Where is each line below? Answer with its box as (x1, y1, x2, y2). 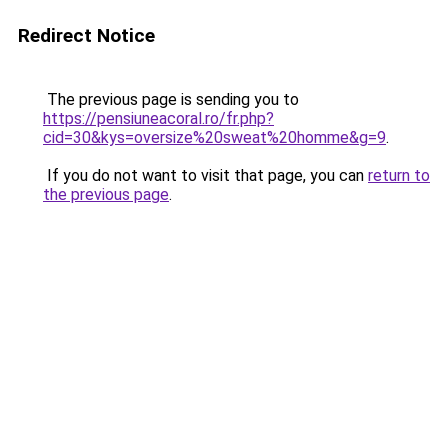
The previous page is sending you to (43, 90, 299, 109)
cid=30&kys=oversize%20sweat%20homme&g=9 (43, 128, 386, 147)
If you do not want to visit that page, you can (43, 166, 368, 185)
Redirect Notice (18, 24, 155, 47)
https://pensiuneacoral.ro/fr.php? (43, 109, 274, 128)
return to (368, 166, 430, 185)
